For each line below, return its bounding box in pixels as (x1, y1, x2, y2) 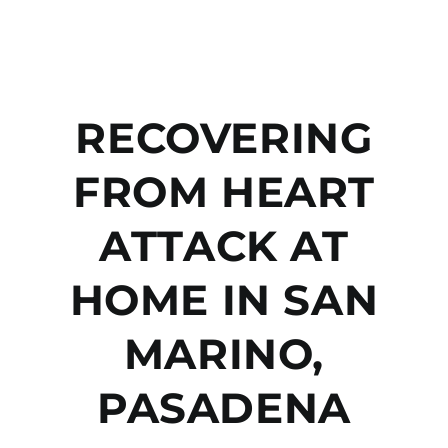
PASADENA (97, 382, 351, 435)
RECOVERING (75, 112, 373, 165)
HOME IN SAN (69, 274, 379, 327)
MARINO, (123, 328, 325, 381)
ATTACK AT (99, 220, 349, 273)
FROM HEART (72, 166, 375, 219)
